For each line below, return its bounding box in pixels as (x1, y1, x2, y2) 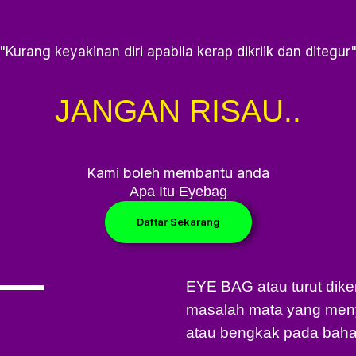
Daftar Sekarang (136, 215, 220, 228)
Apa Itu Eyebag (129, 183, 227, 199)
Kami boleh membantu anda (87, 164, 269, 181)
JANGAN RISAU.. (55, 93, 301, 128)
